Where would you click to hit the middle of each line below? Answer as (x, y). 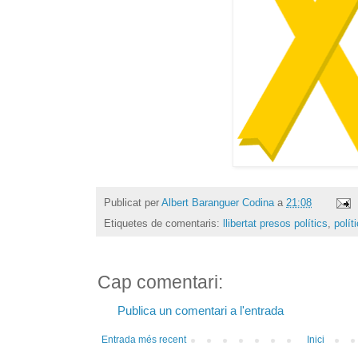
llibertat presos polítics (275, 224)
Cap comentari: (160, 283)
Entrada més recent (144, 340)
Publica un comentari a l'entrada (201, 311)
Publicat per (133, 202)
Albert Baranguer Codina (218, 202)
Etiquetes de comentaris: (163, 224)
